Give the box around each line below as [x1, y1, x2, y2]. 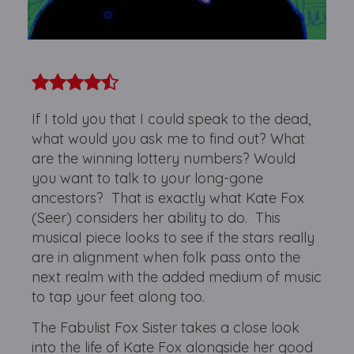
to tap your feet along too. [32, 288, 205, 306]
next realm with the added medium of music [32, 268, 322, 286]
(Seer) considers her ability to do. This [32, 209, 281, 227]
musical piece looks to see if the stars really [32, 228, 315, 247]
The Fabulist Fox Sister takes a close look [32, 318, 300, 337]
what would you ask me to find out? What [32, 130, 306, 148]
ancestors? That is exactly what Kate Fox [32, 189, 305, 207]
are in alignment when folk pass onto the [32, 248, 301, 266]
